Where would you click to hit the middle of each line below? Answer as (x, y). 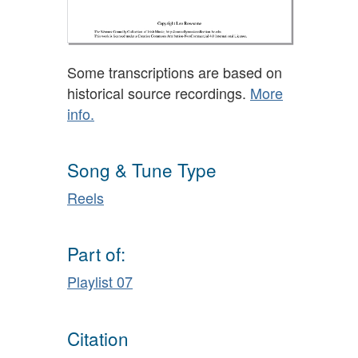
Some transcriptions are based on (175, 72)
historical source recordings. (159, 92)
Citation (98, 338)
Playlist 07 (100, 281)
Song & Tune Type (142, 170)
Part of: (96, 254)
